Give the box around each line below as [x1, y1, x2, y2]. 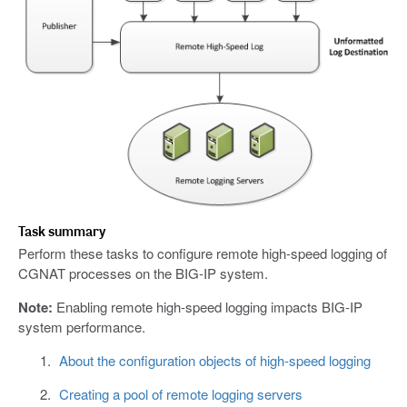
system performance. [18, 317, 145, 337]
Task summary [18, 222, 105, 241]
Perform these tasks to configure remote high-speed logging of [18, 243, 387, 263]
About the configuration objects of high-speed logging [58, 351, 371, 371]
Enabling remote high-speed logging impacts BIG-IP [53, 297, 362, 317]
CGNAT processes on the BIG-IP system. [18, 263, 268, 283]
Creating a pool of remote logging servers [58, 384, 303, 404]
